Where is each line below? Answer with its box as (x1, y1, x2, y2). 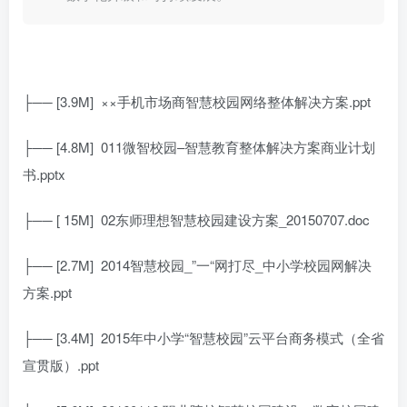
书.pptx (23, 164, 65, 184)
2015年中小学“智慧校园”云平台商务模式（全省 (101, 327, 384, 347)
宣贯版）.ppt (23, 354, 99, 374)
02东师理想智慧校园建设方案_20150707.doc (101, 209, 370, 229)
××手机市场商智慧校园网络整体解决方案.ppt (101, 91, 371, 111)
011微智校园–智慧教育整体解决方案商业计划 (101, 136, 375, 156)
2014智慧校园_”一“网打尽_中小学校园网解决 (101, 254, 372, 274)
